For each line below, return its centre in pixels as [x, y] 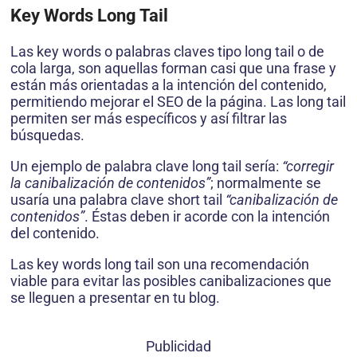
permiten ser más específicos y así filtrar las [149, 119]
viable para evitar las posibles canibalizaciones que [171, 281]
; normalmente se [266, 183]
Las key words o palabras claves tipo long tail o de [167, 52]
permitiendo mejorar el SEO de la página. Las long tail [178, 102]
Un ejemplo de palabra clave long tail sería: [146, 167]
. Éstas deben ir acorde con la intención [207, 217]
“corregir [308, 167]
